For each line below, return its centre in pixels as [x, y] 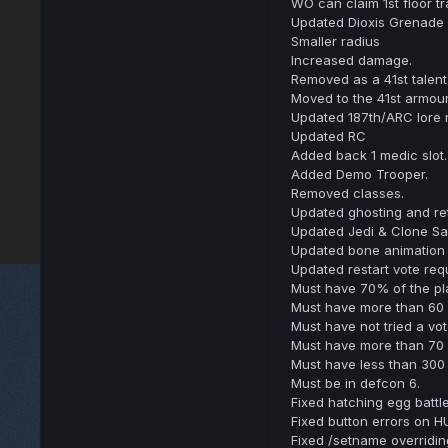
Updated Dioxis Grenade [367, 22]
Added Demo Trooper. [359, 174]
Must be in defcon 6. [355, 383]
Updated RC [328, 136]
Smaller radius [335, 41]
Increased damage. [351, 60]
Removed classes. [347, 193]
